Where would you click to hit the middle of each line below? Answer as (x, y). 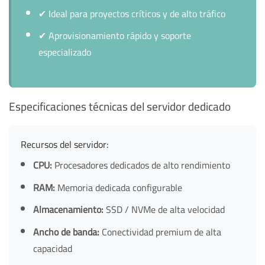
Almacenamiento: (68, 210)
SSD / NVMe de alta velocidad (164, 210)
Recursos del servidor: (65, 144)
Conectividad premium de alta (160, 232)
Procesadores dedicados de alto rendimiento (141, 165)
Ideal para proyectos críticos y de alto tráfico (135, 13)
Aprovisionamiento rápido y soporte (118, 36)
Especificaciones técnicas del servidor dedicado (120, 106)
